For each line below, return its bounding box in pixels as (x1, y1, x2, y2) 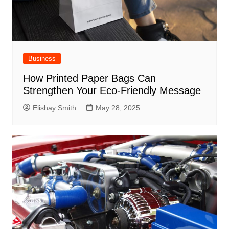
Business (28, 55, 56, 63)
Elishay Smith (32, 104, 76, 112)
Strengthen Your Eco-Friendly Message (22, 85, 201, 97)
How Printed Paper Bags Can (22, 73, 156, 84)
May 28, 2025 (95, 104, 140, 112)
